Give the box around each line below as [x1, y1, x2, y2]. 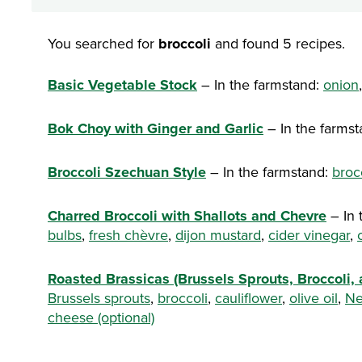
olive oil [289, 289, 338, 307]
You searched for [48, 35, 158, 53]
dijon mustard [175, 226, 261, 244]
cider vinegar [268, 226, 350, 244]
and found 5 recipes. [211, 35, 345, 53]
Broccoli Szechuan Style [48, 163, 206, 181]
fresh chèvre [89, 226, 168, 244]
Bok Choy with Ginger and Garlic [48, 120, 263, 137]
